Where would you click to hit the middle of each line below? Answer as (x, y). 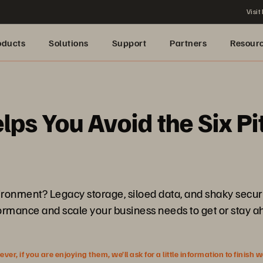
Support (129, 43)
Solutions (69, 43)
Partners (188, 43)
